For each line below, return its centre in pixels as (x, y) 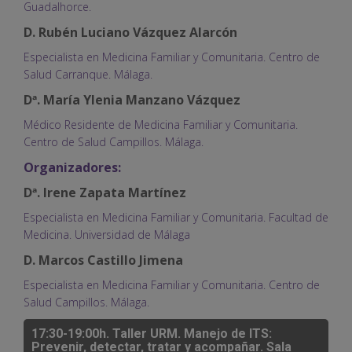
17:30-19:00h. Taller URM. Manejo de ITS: (152, 333)
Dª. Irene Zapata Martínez (105, 192)
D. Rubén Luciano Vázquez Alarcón (130, 32)
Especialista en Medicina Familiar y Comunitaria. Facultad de (176, 217)
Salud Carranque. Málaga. (88, 74)
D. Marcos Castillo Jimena (103, 260)
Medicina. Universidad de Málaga (107, 234)
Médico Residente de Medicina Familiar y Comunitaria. (161, 124)
